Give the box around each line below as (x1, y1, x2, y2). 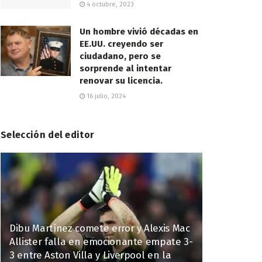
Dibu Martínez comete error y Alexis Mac (9, 222, 190, 235)
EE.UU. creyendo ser (80, 39, 163, 50)
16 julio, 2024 (85, 92, 126, 101)
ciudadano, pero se (80, 51, 161, 62)
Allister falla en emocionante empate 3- (9, 236, 193, 249)
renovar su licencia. (80, 75, 163, 87)
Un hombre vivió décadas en (80, 26, 198, 37)
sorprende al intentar (80, 63, 171, 74)
